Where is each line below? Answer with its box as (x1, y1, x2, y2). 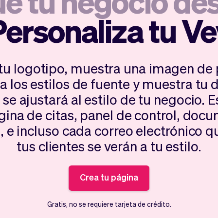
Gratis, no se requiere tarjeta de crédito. (47, 200, 171, 208)
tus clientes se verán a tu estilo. (17, 137, 201, 155)
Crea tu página (80, 171, 138, 182)
